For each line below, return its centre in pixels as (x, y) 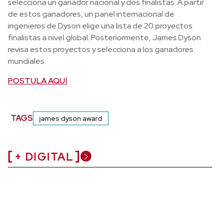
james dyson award (71, 118)
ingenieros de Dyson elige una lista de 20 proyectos (100, 26)
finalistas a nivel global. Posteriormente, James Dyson (104, 37)
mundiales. (27, 61)
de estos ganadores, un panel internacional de (91, 14)
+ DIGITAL (44, 157)
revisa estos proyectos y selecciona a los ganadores (101, 49)
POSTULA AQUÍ (38, 81)
